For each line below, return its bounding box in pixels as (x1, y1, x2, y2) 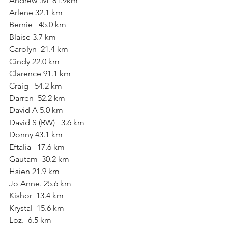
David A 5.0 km (9, 105, 63, 115)
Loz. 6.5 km (9, 215, 51, 225)
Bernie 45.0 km (9, 20, 66, 30)
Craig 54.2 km (9, 81, 62, 91)
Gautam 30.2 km (9, 154, 69, 164)
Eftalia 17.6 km (9, 142, 67, 152)
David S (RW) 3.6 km (9, 118, 84, 127)
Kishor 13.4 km (9, 191, 64, 201)
